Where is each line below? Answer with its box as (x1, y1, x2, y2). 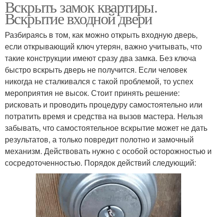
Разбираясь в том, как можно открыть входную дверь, (5, 29, 198, 40)
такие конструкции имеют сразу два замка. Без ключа (5, 52, 196, 63)
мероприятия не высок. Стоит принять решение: (5, 87, 180, 98)
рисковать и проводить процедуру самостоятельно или (5, 98, 202, 110)
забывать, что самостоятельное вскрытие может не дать (5, 122, 207, 133)
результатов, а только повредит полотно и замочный (5, 133, 194, 145)
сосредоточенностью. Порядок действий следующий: (5, 156, 196, 168)
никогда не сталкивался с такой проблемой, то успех (5, 75, 193, 87)
